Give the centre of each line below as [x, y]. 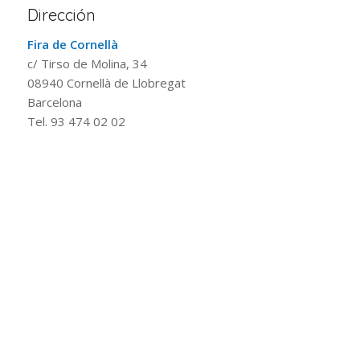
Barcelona [55, 102]
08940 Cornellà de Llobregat [106, 82]
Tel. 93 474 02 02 [76, 121]
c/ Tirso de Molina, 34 [87, 63]
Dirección [61, 15]
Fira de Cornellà [73, 44]
